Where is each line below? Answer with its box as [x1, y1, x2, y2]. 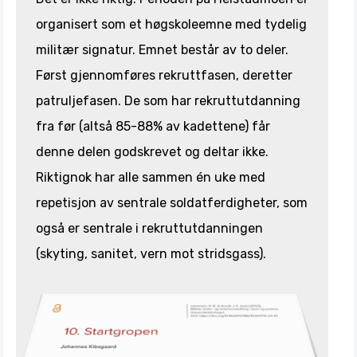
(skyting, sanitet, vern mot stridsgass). [36, 245, 266, 261]
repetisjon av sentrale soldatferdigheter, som [36, 194, 308, 210]
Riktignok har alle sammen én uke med [36, 169, 265, 185]
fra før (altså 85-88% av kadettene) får [36, 118, 270, 134]
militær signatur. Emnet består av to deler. [36, 41, 288, 57]
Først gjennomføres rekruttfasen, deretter [36, 67, 292, 83]
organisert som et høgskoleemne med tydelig [36, 16, 307, 32]
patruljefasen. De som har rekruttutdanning [36, 92, 300, 108]
